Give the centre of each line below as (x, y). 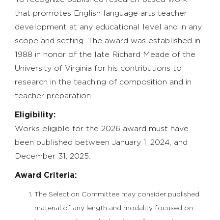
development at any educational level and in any (108, 27)
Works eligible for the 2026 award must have (102, 128)
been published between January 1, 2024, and (101, 142)
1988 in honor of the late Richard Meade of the (105, 54)
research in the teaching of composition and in (103, 82)
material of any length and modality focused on (114, 208)
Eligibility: (35, 115)
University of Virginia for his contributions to (98, 68)
